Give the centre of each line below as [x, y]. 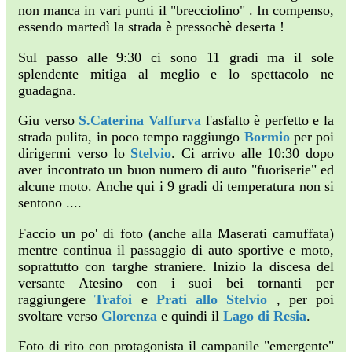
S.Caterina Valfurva [140, 121]
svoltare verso [60, 315]
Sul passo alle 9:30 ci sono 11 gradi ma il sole [176, 57]
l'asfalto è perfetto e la [267, 121]
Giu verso [49, 121]
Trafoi [114, 299]
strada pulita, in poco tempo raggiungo [131, 137]
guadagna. [47, 90]
